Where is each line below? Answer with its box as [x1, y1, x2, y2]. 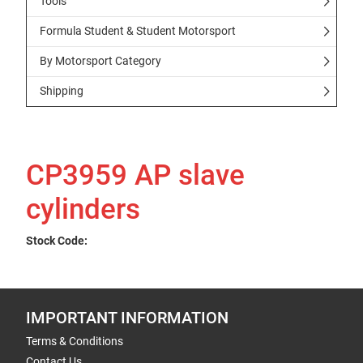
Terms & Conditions [26, 335, 123, 348]
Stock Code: [26, 234, 88, 247]
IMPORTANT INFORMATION [26, 309, 228, 327]
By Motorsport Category [40, 54, 161, 67]
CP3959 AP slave [26, 159, 245, 192]
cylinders [26, 193, 140, 226]
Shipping [40, 84, 83, 97]
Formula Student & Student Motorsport [40, 24, 236, 37]
